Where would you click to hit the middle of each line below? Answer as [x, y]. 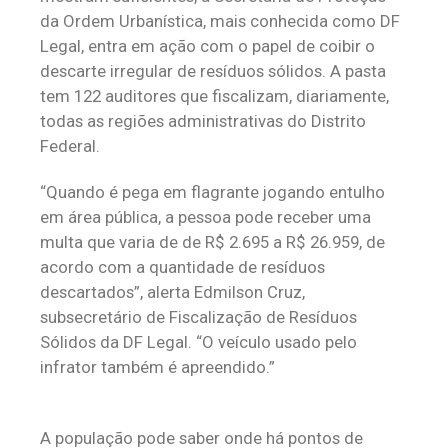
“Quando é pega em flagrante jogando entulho [212, 192]
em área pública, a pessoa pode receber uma [205, 217]
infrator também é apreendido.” [157, 367]
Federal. [70, 146]
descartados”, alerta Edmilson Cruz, [172, 292]
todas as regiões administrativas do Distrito [203, 121]
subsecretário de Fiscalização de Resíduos [198, 317]
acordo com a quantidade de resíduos [182, 267]
